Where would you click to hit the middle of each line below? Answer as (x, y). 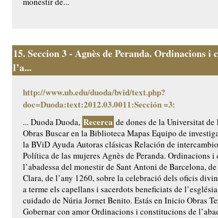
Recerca (98, 122)
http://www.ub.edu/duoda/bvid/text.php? (94, 92)
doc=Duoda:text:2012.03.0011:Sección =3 (98, 105)
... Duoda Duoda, (53, 122)
